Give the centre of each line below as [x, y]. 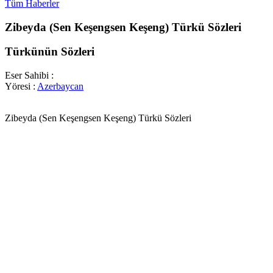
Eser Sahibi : [29, 76]
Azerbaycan [60, 87]
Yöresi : [20, 87]
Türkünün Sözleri [50, 52]
